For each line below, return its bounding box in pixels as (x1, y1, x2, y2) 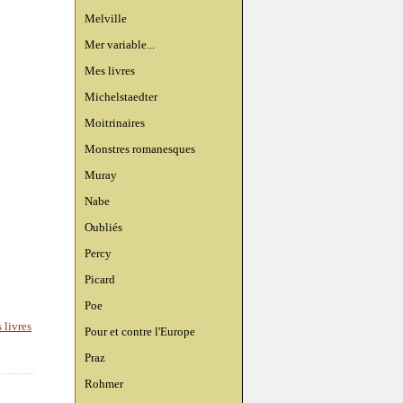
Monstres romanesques (85, 142, 195, 156)
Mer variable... (85, 38, 155, 51)
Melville (85, 12, 127, 25)
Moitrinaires (85, 116, 145, 130)
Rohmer (85, 377, 123, 390)
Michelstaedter (85, 90, 157, 103)
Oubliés (85, 220, 122, 234)
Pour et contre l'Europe (85, 325, 195, 338)
